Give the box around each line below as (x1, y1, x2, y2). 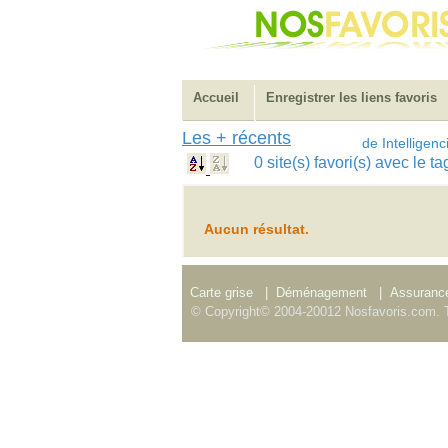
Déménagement (276, 285, 367, 300)
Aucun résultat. (204, 221, 309, 237)
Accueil (193, 90, 239, 105)
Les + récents (182, 128, 291, 148)
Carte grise (190, 285, 257, 300)
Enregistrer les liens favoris (266, 90, 437, 105)
